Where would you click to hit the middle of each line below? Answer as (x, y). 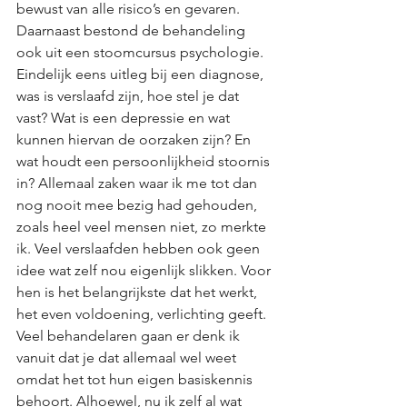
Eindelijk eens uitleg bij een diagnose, (142, 74)
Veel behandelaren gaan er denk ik (130, 336)
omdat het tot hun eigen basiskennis (136, 379)
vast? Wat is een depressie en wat (125, 118)
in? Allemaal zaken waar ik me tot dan (139, 183)
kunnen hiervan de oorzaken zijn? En (135, 139)
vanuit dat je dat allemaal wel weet (128, 357)
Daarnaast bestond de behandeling (133, 30)
